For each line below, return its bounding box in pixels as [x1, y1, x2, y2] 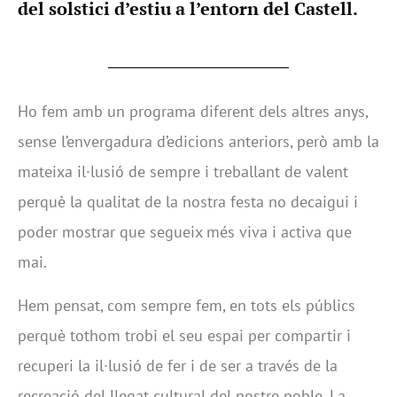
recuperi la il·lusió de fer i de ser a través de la [18, 354, 338, 376]
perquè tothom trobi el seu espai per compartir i [18, 324, 351, 346]
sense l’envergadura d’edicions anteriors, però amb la [18, 131, 379, 152]
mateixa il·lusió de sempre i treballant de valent [18, 161, 348, 183]
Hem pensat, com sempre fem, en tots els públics [18, 294, 355, 315]
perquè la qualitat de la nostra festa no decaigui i [18, 191, 358, 213]
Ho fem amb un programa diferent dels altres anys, [18, 101, 368, 122]
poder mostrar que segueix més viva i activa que [18, 222, 352, 243]
